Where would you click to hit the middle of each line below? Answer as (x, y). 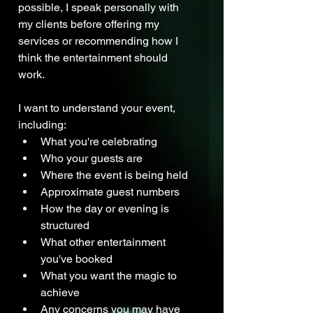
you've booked (77, 259)
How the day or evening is (106, 209)
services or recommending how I (100, 41)
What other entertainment (104, 242)
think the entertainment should (94, 58)
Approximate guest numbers (110, 192)
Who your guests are (92, 159)
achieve (60, 293)
